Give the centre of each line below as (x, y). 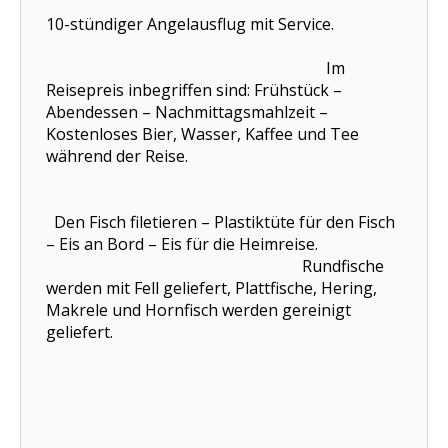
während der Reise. (223, 155)
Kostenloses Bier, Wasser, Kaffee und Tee (202, 133)
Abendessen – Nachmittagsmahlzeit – (187, 111)
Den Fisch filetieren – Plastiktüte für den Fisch (220, 221)
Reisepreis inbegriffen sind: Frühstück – (194, 89)
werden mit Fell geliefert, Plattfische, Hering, (211, 287)
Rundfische (215, 265)
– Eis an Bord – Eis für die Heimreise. (224, 243)
